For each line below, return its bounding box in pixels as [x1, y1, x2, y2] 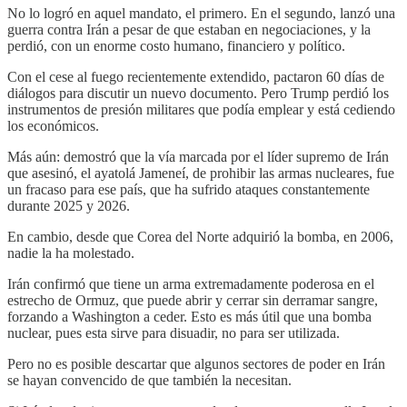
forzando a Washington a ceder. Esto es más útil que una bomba [7, 309, 372, 325]
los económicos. [7, 118, 99, 134]
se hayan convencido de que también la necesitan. [7, 372, 292, 389]
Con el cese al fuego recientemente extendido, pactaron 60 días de [7, 69, 384, 85]
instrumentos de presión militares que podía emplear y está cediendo [7, 102, 395, 118]
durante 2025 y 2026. [7, 198, 130, 214]
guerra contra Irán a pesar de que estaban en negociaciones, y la [7, 22, 371, 38]
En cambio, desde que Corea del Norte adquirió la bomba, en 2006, [7, 229, 393, 245]
